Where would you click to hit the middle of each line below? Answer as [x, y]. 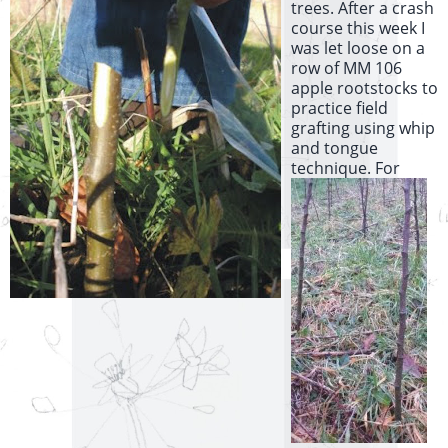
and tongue [334, 148]
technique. [333, 168]
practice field [339, 108]
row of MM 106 [346, 68]
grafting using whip [363, 128]
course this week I [358, 28]
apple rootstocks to [364, 88]
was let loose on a [358, 48]
